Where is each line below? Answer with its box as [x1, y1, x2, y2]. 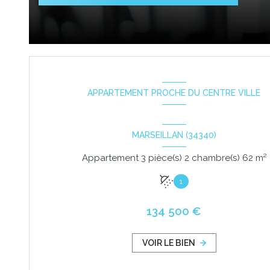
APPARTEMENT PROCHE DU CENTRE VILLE [87, 88, 261, 98]
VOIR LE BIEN [142, 238, 196, 248]
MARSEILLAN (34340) [131, 130, 216, 140]
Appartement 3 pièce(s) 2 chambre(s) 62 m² [255, 152, 266, 164]
